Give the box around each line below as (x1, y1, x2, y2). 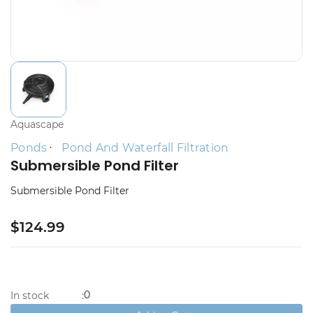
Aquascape (10, 118, 64, 131)
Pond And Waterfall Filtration (61, 141, 229, 154)
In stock (10, 289, 49, 302)
